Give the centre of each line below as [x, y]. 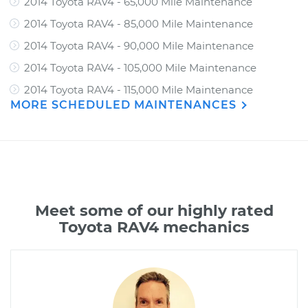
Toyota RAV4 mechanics [154, 227]
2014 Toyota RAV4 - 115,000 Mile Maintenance [139, 90]
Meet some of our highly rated [154, 211]
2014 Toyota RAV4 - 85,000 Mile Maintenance [139, 24]
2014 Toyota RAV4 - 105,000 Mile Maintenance [140, 68]
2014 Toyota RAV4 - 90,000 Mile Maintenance [139, 46]
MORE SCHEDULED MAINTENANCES [125, 105]
